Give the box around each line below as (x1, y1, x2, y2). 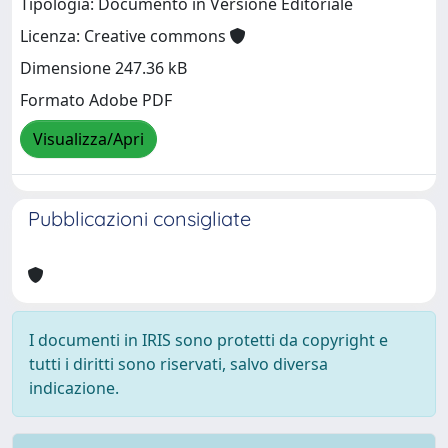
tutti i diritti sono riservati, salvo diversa (29, 353, 328, 375)
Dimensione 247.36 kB (20, 57, 187, 80)
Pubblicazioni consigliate (28, 206, 251, 231)
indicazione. (29, 377, 119, 399)
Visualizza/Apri (33, 128, 144, 151)
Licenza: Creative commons (20, 25, 230, 48)
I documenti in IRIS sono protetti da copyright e (29, 329, 388, 351)
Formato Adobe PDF (20, 89, 172, 112)
